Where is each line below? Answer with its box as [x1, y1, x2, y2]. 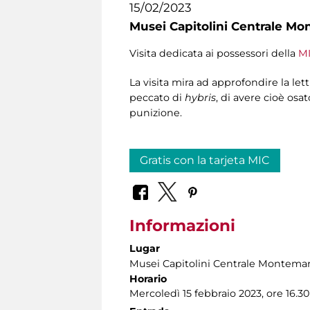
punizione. [129, 107, 182, 120]
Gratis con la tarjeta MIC [140, 154, 270, 167]
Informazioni [129, 215, 235, 235]
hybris [185, 91, 216, 104]
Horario [129, 272, 167, 285]
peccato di [129, 91, 185, 104]
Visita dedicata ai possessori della [129, 47, 298, 60]
